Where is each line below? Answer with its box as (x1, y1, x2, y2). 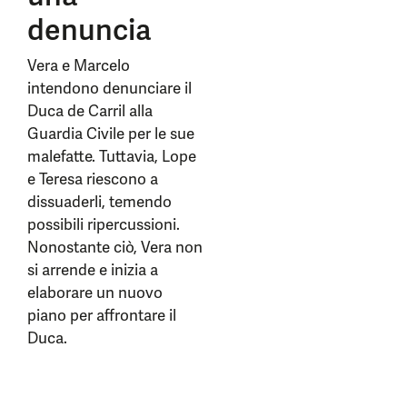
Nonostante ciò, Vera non (27, 237, 203, 257)
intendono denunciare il (27, 78, 192, 98)
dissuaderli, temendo (27, 192, 172, 212)
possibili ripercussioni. (27, 214, 180, 234)
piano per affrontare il (27, 305, 176, 325)
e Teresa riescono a (27, 169, 158, 189)
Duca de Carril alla (27, 101, 153, 121)
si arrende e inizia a (27, 260, 158, 280)
